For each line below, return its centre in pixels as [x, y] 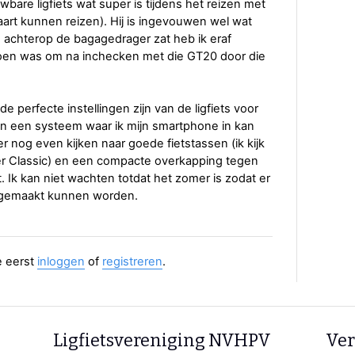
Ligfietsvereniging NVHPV [162, 340]
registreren [132, 262]
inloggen [61, 262]
